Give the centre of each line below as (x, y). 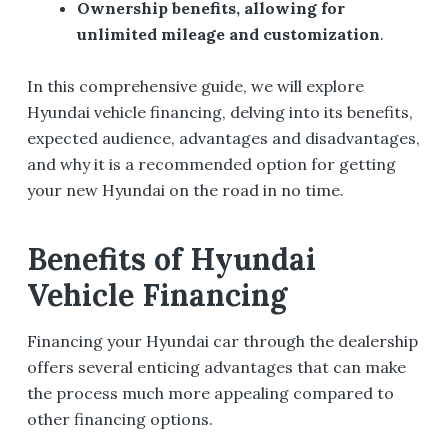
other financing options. (119, 419)
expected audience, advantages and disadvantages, (223, 138)
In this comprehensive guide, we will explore (195, 86)
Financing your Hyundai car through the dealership (222, 341)
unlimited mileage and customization (229, 33)
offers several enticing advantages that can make (216, 367)
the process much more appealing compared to (210, 393)
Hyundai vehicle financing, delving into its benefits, (219, 112)
